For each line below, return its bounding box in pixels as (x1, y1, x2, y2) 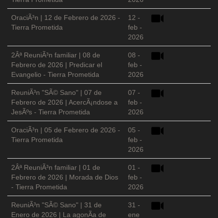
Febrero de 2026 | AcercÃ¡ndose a (11, 98, 118, 107)
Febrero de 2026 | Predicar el (11, 61, 102, 69)
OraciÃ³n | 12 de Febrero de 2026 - (11, 14, 120, 22)
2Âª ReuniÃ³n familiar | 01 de (11, 163, 100, 172)
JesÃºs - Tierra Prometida (11, 108, 90, 116)
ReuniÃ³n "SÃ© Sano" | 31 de (11, 201, 102, 209)
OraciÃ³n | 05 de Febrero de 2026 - (11, 126, 120, 134)
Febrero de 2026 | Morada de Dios (11, 173, 118, 182)
